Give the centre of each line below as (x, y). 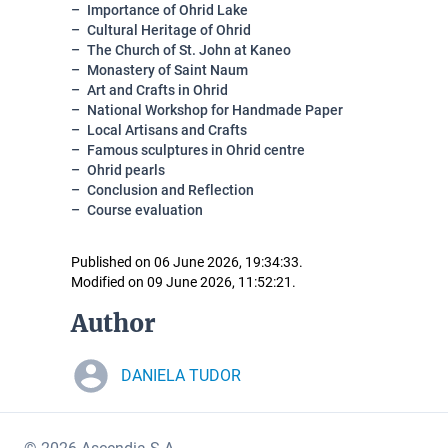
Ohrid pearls (126, 170)
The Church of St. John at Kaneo (189, 50)
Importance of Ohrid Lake (167, 10)
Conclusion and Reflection (170, 190)
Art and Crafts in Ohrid (157, 90)
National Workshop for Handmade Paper (215, 110)
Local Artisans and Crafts (167, 130)
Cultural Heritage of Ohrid (169, 30)
